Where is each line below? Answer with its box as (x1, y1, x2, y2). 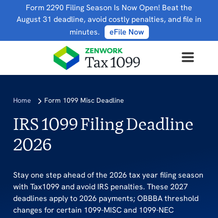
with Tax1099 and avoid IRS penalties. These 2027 (13, 181, 188, 192)
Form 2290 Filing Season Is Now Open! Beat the (26, 2, 192, 13)
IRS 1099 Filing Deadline (13, 112, 194, 135)
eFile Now (109, 27, 144, 37)
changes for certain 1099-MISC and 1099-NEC (13, 204, 174, 215)
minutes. (69, 27, 100, 37)
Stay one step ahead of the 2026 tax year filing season (13, 169, 203, 180)
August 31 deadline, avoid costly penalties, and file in (17, 14, 201, 24)
